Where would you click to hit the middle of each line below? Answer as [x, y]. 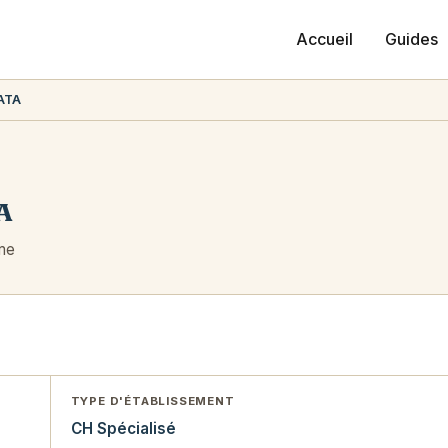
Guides [411, 39]
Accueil [324, 39]
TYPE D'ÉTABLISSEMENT [152, 401]
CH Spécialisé [123, 429]
